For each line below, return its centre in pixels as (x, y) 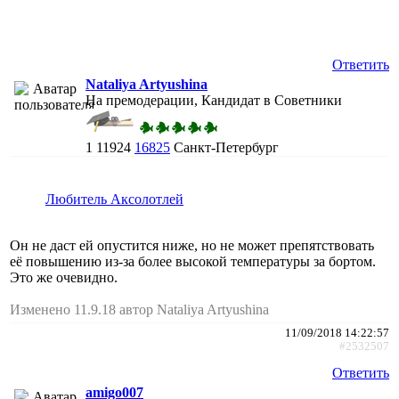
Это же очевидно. (64, 277)
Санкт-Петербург (226, 147)
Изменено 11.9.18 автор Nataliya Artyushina (139, 309)
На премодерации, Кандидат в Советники (214, 100)
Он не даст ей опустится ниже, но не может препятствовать (192, 245)
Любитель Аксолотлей (114, 199)
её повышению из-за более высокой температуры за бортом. (193, 261)
